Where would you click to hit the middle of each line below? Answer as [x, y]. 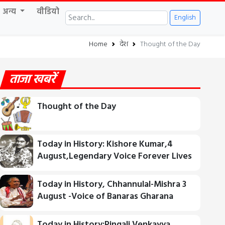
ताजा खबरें [33, 80]
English [185, 18]
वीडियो [48, 12]
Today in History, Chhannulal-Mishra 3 [112, 184]
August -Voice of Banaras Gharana [105, 196]
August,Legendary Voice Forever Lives [115, 156]
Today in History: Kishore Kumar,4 [105, 144]
